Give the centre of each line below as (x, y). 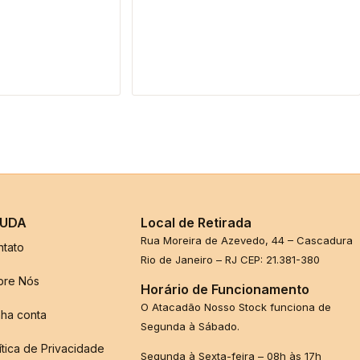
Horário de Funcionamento (225, 290)
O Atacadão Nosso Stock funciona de (236, 307)
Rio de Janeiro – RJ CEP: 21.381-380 (231, 260)
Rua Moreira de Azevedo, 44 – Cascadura (247, 241)
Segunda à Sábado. (190, 327)
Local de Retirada (196, 223)
